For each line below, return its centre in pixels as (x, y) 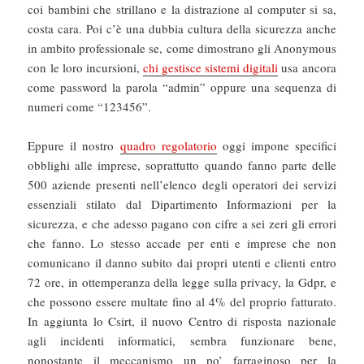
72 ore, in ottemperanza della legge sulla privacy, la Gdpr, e (182, 282)
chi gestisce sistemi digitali (210, 68)
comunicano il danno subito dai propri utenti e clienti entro (182, 263)
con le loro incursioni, (85, 68)
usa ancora (307, 68)
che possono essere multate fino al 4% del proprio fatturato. (182, 302)
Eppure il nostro (74, 146)
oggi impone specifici (276, 146)
